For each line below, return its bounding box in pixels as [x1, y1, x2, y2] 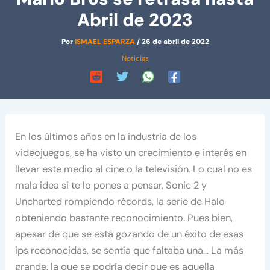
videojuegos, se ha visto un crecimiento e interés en [15, 146, 247, 160]
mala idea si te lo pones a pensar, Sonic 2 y [15, 179, 207, 192]
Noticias [121, 54, 149, 64]
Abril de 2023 [77, 8, 193, 32]
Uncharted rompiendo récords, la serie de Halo [15, 195, 225, 209]
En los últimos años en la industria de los [15, 130, 197, 143]
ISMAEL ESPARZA [74, 37, 137, 47]
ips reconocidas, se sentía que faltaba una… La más [15, 244, 244, 257]
